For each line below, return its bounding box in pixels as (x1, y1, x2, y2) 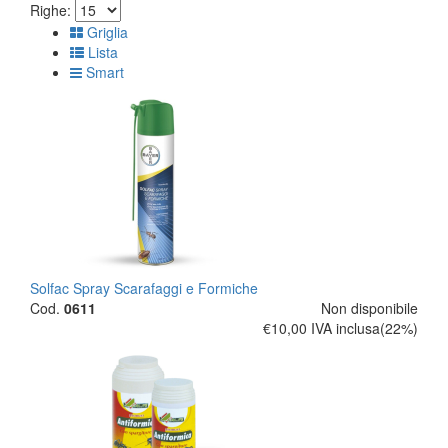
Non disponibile (321, 298, 418, 318)
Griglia (83, 22, 128, 42)
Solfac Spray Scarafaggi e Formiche (30, 278, 258, 298)
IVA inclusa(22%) (311, 318, 418, 338)
